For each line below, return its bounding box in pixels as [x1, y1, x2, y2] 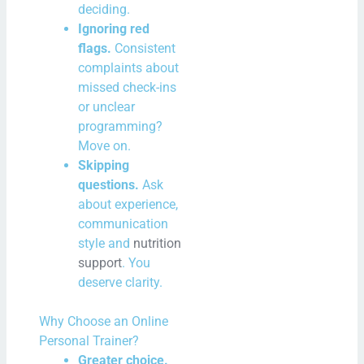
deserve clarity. [78, 274, 163, 290]
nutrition [133, 235, 182, 251]
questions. [78, 176, 140, 193]
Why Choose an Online [39, 313, 169, 329]
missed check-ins [78, 79, 177, 95]
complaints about [78, 59, 180, 76]
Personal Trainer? [39, 332, 140, 349]
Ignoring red [78, 20, 150, 37]
